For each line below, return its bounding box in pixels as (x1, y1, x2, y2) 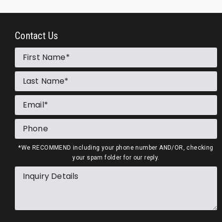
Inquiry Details (23, 170, 79, 182)
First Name (23, 52, 66, 63)
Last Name (23, 75, 65, 87)
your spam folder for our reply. (72, 154, 160, 161)
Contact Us (15, 30, 58, 42)
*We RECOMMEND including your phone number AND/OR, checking (18, 144, 214, 151)
